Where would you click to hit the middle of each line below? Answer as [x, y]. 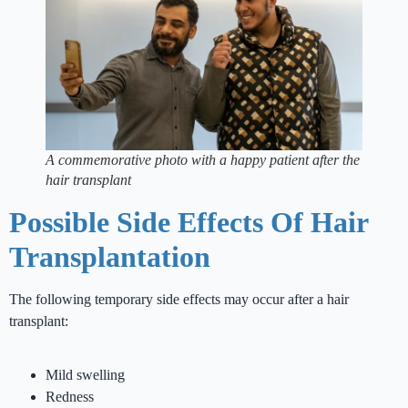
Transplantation [110, 257]
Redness [70, 397]
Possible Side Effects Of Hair [189, 223]
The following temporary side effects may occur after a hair [179, 300]
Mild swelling [85, 375]
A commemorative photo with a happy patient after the [203, 160]
